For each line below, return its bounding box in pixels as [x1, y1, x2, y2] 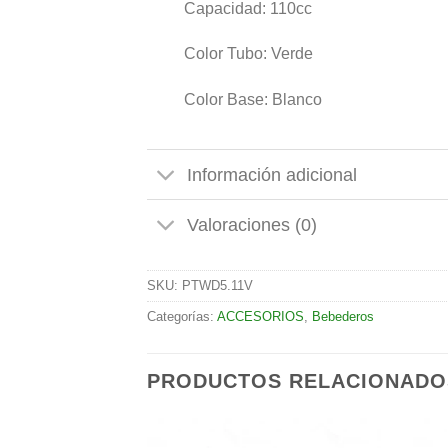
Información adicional [187, 164, 358, 185]
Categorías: [147, 309, 217, 325]
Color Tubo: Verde [183, 45, 313, 63]
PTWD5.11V [182, 278, 253, 294]
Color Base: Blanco [183, 91, 322, 109]
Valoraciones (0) [187, 214, 318, 235]
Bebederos [312, 309, 374, 325]
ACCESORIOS [217, 309, 304, 325]
